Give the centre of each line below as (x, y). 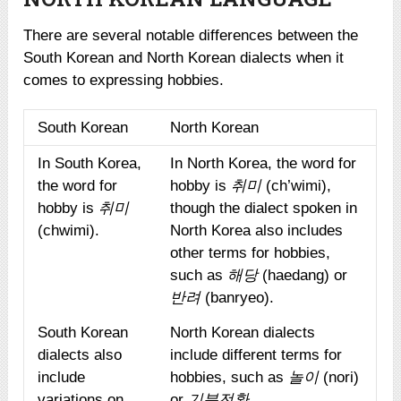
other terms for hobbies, (251, 252)
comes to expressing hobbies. (124, 80)
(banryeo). (238, 297)
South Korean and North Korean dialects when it (184, 57)
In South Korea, (90, 163)
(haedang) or (303, 275)
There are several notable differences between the (191, 35)
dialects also (80, 354)
